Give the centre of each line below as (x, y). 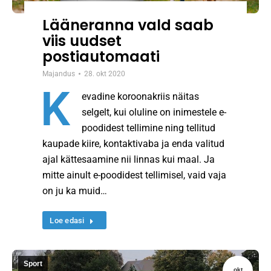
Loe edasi (67, 221)
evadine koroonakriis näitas (141, 97)
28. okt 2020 (105, 74)
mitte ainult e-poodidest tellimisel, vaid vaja (135, 175)
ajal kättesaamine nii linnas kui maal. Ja (129, 160)
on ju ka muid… (75, 191)
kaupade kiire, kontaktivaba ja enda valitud (134, 144)
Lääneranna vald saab (128, 25)
